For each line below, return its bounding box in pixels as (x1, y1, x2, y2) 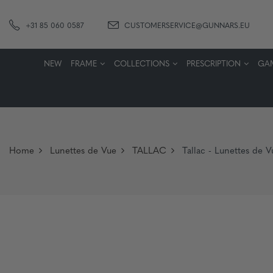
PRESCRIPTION (186, 60, 241, 68)
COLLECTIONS (113, 60, 169, 68)
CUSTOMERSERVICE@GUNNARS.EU (124, 23, 250, 30)
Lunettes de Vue (50, 147, 116, 156)
